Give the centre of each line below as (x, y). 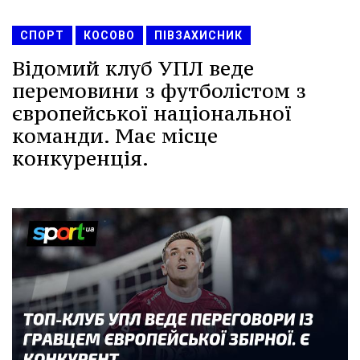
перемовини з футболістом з (159, 91)
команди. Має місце (115, 136)
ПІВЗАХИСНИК (198, 36)
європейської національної (152, 114)
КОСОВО (109, 36)
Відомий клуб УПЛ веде (133, 69)
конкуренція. (80, 159)
